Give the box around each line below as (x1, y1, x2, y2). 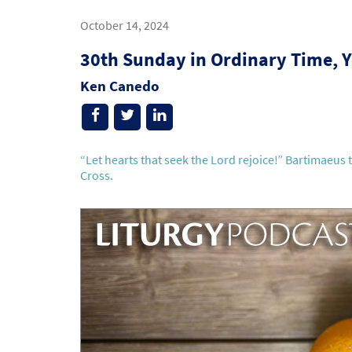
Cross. (80, 167, 113, 184)
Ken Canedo (80, 76, 159, 96)
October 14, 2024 (80, 17, 169, 34)
